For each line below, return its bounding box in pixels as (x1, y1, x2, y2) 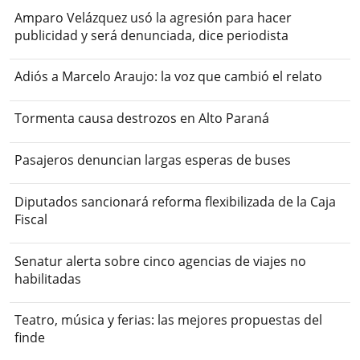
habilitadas (14, 269, 82, 288)
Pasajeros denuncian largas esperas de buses (14, 151, 292, 170)
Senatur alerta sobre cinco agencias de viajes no (14, 252, 307, 270)
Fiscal (14, 210, 48, 228)
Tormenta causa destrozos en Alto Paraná (14, 109, 270, 128)
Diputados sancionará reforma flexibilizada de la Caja (14, 192, 337, 211)
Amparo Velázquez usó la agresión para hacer (14, 8, 292, 27)
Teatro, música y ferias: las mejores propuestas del (14, 311, 323, 329)
